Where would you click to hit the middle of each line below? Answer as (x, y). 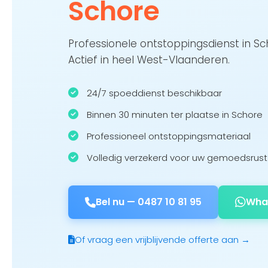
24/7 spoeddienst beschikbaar (153, 93)
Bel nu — (117, 202)
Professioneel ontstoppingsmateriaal (167, 136)
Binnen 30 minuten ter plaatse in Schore (173, 115)
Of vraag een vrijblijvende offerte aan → (162, 239)
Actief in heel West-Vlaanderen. (149, 60)
